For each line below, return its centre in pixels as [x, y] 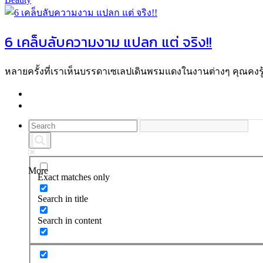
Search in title [63, 199]
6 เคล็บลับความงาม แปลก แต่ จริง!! [108, 42]
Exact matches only [74, 177]
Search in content [70, 220]
